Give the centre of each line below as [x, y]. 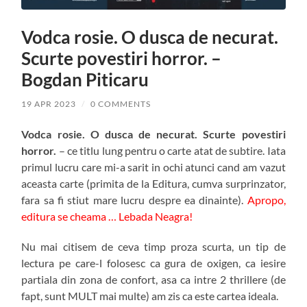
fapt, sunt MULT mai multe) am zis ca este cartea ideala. [150, 296]
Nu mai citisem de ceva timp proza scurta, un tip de [153, 247]
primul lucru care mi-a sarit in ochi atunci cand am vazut [153, 167]
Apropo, [266, 200]
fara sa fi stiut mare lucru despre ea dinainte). [134, 200]
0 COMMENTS [121, 104]
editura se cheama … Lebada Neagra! [107, 217]
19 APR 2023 [49, 104]
